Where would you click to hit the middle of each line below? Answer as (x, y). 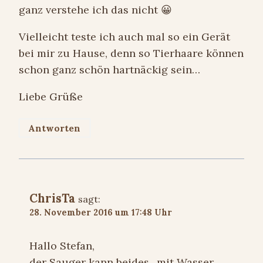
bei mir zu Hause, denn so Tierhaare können (131, 53)
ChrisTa (52, 199)
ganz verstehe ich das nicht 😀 (95, 10)
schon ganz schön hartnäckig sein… (109, 70)
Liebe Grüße (51, 97)
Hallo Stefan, (62, 245)
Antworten (55, 128)
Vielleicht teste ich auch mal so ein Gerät (124, 37)
